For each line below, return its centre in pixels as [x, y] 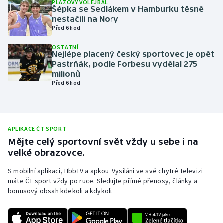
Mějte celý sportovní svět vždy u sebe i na [103, 142]
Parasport [35, 39]
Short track [37, 182]
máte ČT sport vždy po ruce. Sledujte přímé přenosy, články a [103, 181]
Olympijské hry [43, 15]
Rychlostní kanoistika [55, 158]
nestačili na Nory [85, 19]
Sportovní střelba [48, 206]
